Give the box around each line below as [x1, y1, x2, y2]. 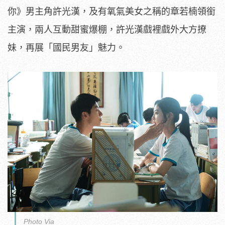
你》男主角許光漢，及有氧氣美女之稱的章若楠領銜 [8, 6, 215, 17]
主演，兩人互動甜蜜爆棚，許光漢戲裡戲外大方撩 [8, 24, 206, 35]
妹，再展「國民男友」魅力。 [8, 42, 125, 53]
